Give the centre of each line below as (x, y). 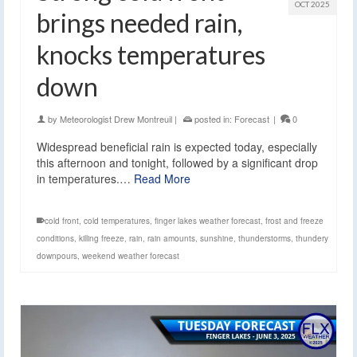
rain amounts (171, 239)
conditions (55, 239)
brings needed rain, (139, 23)
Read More (162, 179)
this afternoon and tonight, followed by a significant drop (177, 163)
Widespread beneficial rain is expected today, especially (177, 147)
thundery (312, 239)
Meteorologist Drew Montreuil (116, 119)
